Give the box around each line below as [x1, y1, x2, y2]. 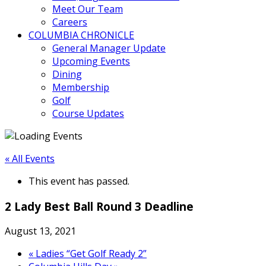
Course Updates [52, 107, 124, 120]
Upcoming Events [52, 55, 130, 68]
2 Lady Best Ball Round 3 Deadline [5, 198, 194, 214]
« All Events [5, 152, 55, 165]
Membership [52, 81, 109, 94]
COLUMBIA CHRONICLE [28, 28, 134, 42]
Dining [52, 68, 82, 81]
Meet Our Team [52, 2, 123, 15]
